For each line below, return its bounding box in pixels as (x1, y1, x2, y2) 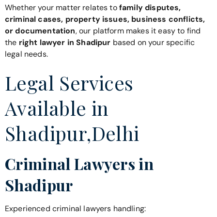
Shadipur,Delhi (5, 120, 139, 146)
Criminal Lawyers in (5, 153, 154, 174)
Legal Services (5, 70, 134, 96)
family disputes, (119, 2, 181, 13)
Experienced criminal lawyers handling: (5, 203, 146, 214)
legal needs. (5, 48, 48, 59)
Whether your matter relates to (5, 2, 119, 13)
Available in (5, 95, 109, 121)
